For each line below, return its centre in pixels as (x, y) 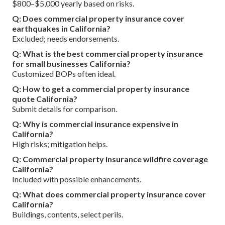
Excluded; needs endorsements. (66, 38)
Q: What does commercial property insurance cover (109, 194)
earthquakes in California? (61, 28)
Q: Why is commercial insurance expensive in (95, 124)
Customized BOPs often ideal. (64, 73)
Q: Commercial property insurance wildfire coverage (110, 159)
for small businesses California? (71, 63)
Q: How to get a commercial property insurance (101, 88)
